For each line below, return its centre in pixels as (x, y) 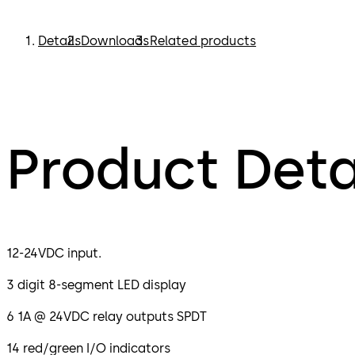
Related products (203, 41)
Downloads (115, 41)
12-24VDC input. (54, 254)
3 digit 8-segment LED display (96, 285)
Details (60, 41)
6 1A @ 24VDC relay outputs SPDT (107, 317)
